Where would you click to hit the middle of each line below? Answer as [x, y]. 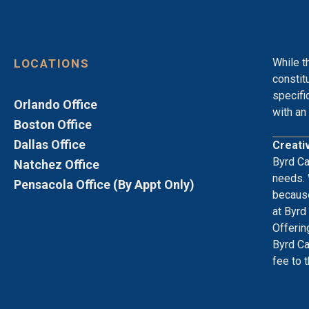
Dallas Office [50, 145]
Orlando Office [56, 105]
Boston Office [53, 125]
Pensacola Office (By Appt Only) [104, 185]
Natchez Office [57, 165]
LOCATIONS [52, 64]
